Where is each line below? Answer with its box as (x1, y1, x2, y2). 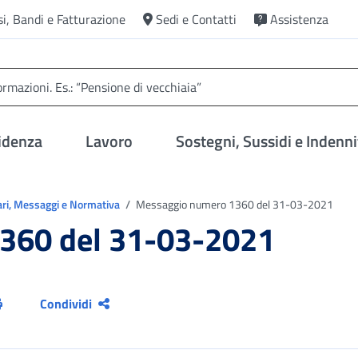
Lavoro (86, 129, 133, 153)
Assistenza (270, 10, 328, 29)
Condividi (40, 294, 93, 313)
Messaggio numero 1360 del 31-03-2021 (133, 196, 333, 213)
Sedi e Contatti (156, 10, 237, 29)
